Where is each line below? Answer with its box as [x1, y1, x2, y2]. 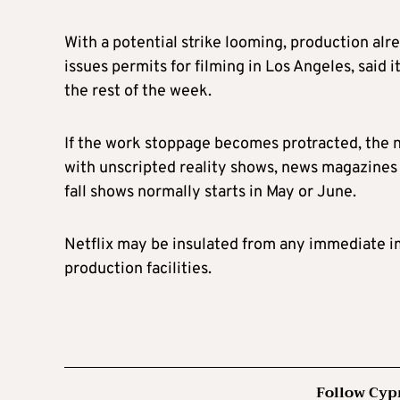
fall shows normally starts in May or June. [64, 181, 356, 203]
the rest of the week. [64, 80, 212, 102]
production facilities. [64, 258, 212, 279]
